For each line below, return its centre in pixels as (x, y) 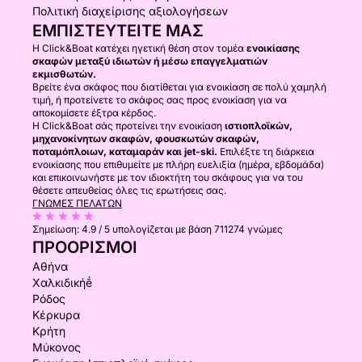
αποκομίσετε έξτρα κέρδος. (94, 113)
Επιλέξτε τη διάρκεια (266, 152)
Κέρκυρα (56, 315)
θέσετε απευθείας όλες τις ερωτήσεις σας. (129, 190)
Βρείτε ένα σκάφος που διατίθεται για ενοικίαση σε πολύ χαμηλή (179, 87)
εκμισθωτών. (64, 74)
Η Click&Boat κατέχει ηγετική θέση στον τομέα (139, 48)
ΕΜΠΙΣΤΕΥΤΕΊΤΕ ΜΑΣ (118, 31)
